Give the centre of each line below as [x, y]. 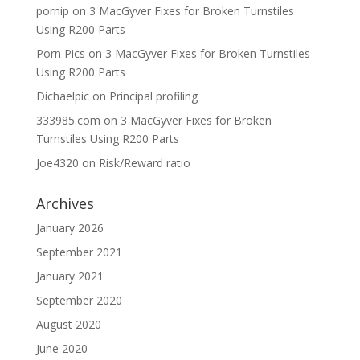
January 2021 [70, 276]
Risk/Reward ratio [144, 163]
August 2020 [68, 324]
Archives [65, 203]
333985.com [68, 120]
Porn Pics [60, 53]
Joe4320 [57, 163]
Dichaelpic [62, 96]
